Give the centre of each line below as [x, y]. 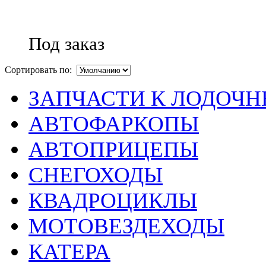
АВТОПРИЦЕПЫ [113, 149]
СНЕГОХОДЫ [96, 175]
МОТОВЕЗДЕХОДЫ [126, 226]
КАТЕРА [69, 251]
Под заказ [66, 43]
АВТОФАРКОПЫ [114, 123]
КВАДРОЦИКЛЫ [113, 200]
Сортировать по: [41, 69]
